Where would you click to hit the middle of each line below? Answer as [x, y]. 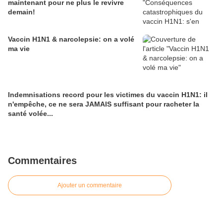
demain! [22, 12]
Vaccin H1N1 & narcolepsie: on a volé [71, 39]
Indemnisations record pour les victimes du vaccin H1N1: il [108, 95]
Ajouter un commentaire [90, 185]
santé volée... [30, 113]
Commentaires [42, 161]
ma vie [19, 49]
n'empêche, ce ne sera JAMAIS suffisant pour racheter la [104, 104]
